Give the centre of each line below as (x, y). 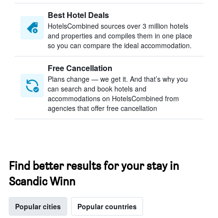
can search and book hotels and (97, 89)
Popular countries (107, 206)
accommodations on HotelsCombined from (113, 98)
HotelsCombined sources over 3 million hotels (118, 26)
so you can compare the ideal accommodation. (120, 45)
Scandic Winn (42, 181)
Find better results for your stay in (94, 166)
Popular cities (38, 206)
